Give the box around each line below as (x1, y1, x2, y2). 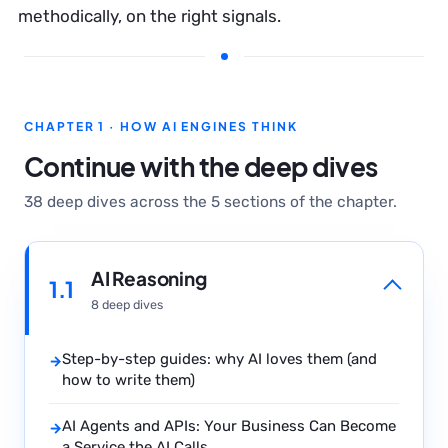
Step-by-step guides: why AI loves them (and (62, 350, 377, 368)
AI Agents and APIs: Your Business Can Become (62, 417, 396, 435)
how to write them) (62, 371, 195, 389)
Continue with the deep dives (24, 150, 378, 183)
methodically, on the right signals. (18, 6, 281, 26)
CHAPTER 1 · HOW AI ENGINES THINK (24, 119, 298, 134)
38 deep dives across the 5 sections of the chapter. (24, 193, 397, 211)
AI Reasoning (91, 266, 207, 290)
